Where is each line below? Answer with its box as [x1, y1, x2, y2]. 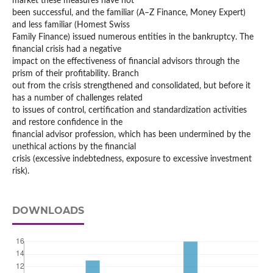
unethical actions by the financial [12, 143, 136, 152]
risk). [12, 167, 29, 176]
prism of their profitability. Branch [12, 69, 139, 79]
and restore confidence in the [12, 118, 122, 127]
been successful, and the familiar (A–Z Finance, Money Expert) [12, 9, 246, 18]
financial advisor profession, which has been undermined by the [12, 130, 250, 140]
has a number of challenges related [12, 94, 143, 103]
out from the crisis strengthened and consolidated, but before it [12, 82, 250, 91]
